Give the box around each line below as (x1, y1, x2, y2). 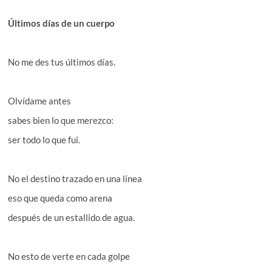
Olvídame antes (8, 95, 72, 106)
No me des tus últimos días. (8, 56, 116, 67)
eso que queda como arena (8, 192, 113, 203)
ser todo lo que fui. (8, 134, 81, 145)
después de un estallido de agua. (8, 211, 135, 223)
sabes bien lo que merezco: (8, 114, 114, 126)
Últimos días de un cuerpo (8, 17, 115, 29)
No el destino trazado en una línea (8, 172, 143, 184)
